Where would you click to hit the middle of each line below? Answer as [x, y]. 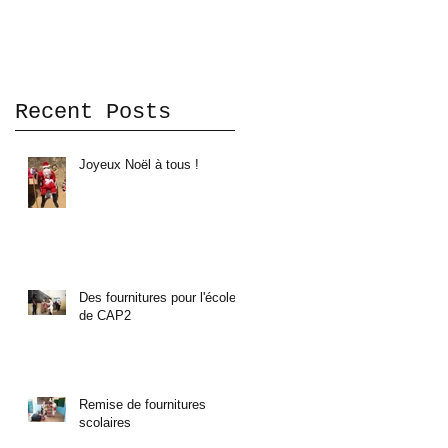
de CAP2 [105, 315]
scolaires [105, 422]
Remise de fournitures [142, 404]
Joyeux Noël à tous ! [139, 164]
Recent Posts [93, 112]
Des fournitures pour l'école [157, 297]
